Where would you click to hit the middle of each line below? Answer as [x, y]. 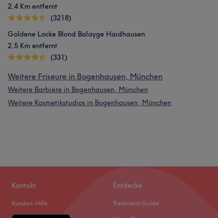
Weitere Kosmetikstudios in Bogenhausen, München [90, 103]
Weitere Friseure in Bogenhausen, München [85, 76]
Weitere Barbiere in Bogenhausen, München [78, 90]
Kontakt [24, 185]
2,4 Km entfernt [33, 6]
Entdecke [127, 185]
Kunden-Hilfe [30, 203]
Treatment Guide [136, 203]
